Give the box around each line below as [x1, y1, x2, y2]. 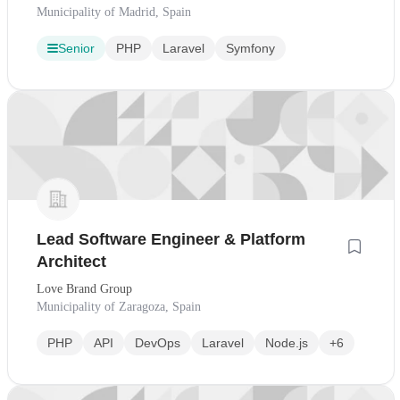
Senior [58, 41, 95, 56]
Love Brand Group [37, 282, 132, 296]
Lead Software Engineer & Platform [37, 230, 305, 249]
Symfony [226, 41, 275, 56]
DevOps [135, 336, 180, 351]
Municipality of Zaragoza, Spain [37, 300, 201, 314]
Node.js [265, 336, 308, 351]
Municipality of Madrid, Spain [37, 5, 191, 20]
